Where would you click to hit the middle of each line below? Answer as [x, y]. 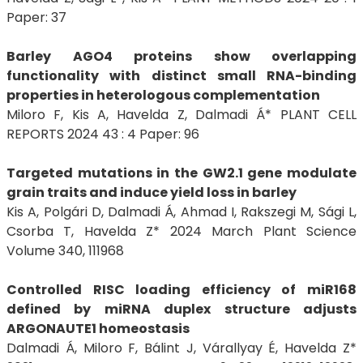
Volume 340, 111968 [65, 251]
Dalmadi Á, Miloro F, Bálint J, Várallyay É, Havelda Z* [181, 348]
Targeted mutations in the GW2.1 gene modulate [181, 173]
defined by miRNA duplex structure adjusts [181, 309]
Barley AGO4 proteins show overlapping [181, 56]
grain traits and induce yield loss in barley [152, 192]
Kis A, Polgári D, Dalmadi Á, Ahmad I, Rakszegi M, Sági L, [181, 212]
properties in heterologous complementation [163, 95]
